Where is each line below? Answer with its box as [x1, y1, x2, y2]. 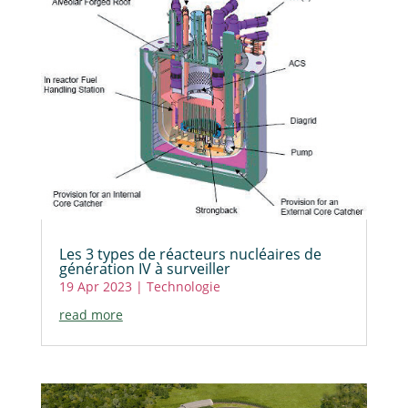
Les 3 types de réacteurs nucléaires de [58, 244, 321, 265]
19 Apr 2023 [58, 278, 132, 296]
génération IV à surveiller [58, 259, 230, 280]
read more [58, 306, 123, 324]
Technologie [146, 278, 220, 296]
